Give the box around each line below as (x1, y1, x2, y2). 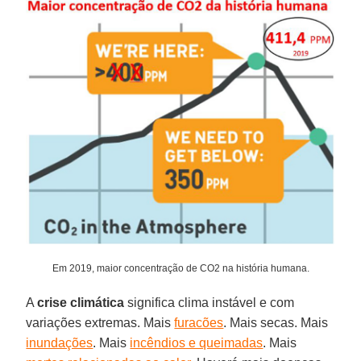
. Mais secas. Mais (223, 316, 329, 330)
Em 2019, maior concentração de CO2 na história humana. (52, 263, 309, 275)
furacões (174, 316, 224, 330)
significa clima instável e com (124, 296, 295, 310)
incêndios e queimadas (130, 336, 263, 351)
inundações (26, 336, 93, 351)
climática (70, 296, 125, 310)
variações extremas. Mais (26, 316, 175, 330)
